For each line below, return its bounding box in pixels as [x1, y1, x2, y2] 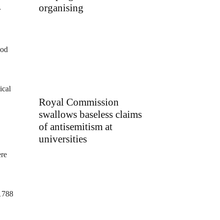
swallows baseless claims [39, 108, 142, 120]
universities [39, 133, 87, 145]
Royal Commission [39, 96, 119, 108]
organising [39, 2, 83, 14]
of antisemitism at [39, 120, 112, 133]
